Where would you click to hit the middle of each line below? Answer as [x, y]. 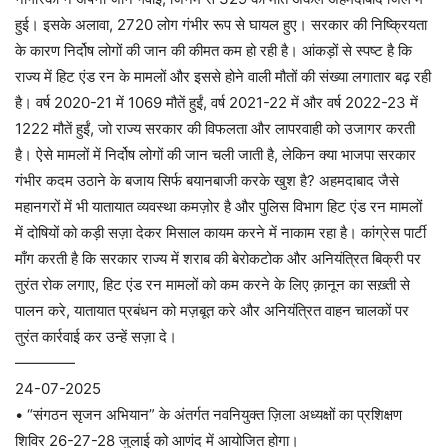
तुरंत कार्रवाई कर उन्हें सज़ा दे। [96, 336]
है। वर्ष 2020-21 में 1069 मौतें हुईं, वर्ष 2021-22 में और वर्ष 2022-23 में [216, 102]
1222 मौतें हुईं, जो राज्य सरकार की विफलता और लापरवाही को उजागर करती [215, 128]
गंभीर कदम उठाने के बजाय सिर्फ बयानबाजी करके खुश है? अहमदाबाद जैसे [207, 180]
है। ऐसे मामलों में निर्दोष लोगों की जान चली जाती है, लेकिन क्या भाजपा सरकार [215, 154]
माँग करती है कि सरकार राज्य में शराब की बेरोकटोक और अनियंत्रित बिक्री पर [218, 258]
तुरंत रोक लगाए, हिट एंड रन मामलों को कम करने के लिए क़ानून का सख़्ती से [212, 284]
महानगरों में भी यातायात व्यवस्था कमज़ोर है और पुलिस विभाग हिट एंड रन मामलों [218, 206]
